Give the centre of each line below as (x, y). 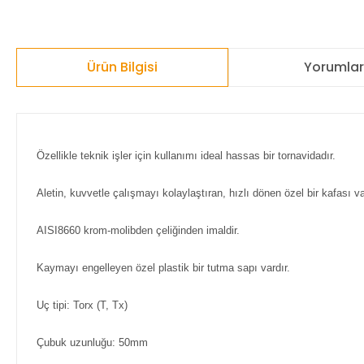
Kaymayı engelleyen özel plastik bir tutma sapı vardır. (163, 268)
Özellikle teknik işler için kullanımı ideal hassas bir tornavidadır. (186, 156)
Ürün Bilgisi (122, 67)
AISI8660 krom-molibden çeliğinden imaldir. (138, 230)
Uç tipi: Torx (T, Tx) (82, 305)
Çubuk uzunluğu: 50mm (92, 342)
